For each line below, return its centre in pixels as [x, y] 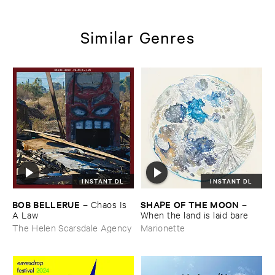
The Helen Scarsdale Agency [72, 227]
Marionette [163, 227]
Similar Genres [137, 37]
